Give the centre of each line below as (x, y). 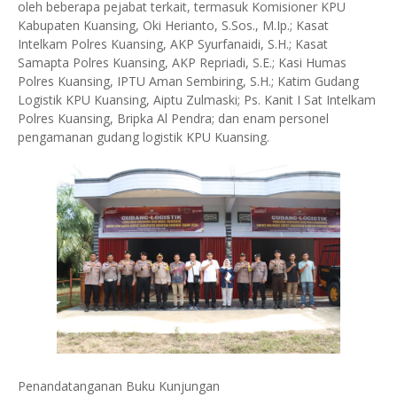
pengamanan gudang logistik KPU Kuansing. (144, 137)
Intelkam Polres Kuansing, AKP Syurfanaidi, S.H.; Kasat (173, 44)
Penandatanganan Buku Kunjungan (119, 386)
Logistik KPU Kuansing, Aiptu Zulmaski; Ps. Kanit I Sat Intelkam (197, 100)
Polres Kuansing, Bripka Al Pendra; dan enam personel (173, 118)
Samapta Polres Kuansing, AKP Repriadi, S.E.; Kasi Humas (182, 62)
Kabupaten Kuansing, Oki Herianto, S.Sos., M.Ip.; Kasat (173, 25)
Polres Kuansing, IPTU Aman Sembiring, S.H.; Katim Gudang (188, 81)
